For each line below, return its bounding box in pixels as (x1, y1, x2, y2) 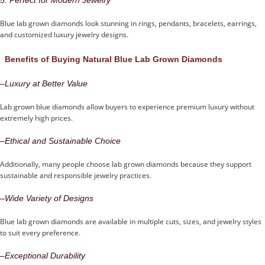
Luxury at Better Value (5, 78, 88, 88)
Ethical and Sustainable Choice (5, 135, 121, 146)
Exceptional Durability (5, 250, 85, 260)
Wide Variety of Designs (5, 193, 93, 203)
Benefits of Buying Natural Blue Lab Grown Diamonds (5, 54, 222, 64)
